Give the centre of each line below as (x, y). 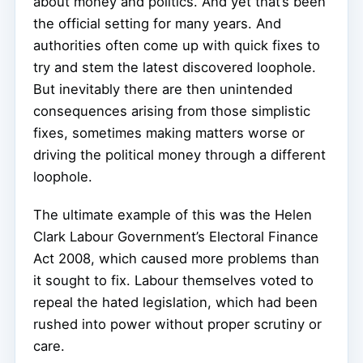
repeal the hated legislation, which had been (175, 302)
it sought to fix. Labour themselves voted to (173, 280)
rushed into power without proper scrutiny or (177, 324)
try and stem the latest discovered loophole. (175, 67)
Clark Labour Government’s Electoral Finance (176, 236)
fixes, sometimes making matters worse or (169, 132)
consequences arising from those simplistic (172, 111)
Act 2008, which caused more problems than (176, 258)
